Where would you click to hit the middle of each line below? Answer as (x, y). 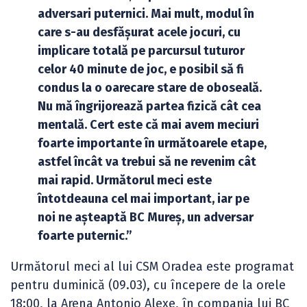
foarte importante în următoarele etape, (152, 143)
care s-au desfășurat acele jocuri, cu (139, 32)
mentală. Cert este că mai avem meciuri (148, 125)
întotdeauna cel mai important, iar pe (144, 199)
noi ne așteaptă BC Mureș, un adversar (146, 217)
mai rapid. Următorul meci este (125, 180)
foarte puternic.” (85, 236)
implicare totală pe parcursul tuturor (141, 51)
